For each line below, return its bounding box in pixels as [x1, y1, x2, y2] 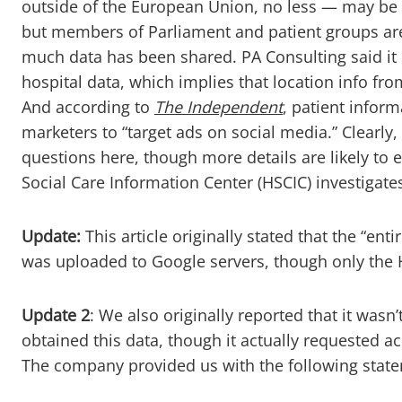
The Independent [154, 96, 283, 118]
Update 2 [22, 304, 90, 326]
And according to [22, 96, 154, 118]
